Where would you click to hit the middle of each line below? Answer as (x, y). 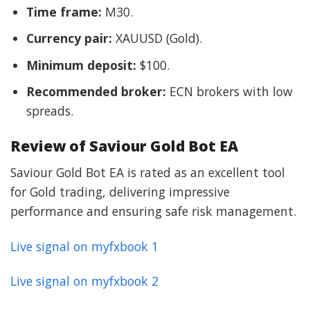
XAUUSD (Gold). (157, 38)
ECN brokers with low (229, 92)
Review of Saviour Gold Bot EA (124, 146)
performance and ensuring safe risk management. (153, 211)
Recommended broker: (96, 92)
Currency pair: (69, 38)
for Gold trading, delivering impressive (120, 191)
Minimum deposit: (81, 65)
